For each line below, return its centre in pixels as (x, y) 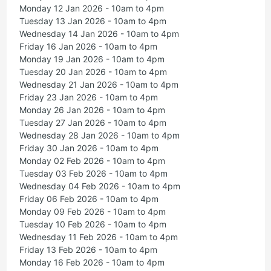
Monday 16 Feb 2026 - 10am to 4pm (92, 263)
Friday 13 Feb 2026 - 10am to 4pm (88, 250)
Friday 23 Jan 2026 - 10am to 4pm (88, 97)
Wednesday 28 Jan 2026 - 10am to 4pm (99, 135)
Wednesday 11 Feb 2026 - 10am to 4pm (98, 237)
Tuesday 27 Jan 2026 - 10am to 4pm (93, 123)
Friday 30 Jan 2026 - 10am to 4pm (89, 148)
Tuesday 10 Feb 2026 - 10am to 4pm (93, 224)
